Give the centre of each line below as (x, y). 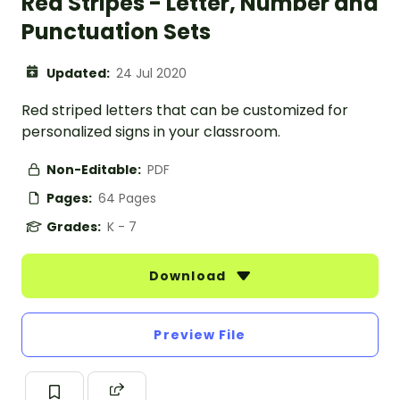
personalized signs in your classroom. (151, 132)
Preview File (200, 335)
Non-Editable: (95, 170)
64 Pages (127, 199)
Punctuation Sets (116, 32)
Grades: (75, 227)
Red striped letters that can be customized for (185, 111)
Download (189, 276)
